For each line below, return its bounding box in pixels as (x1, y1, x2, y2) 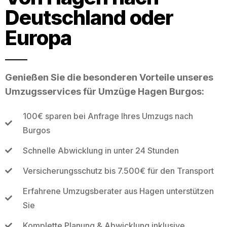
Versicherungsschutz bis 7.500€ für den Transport (22, 165, 214, 176)
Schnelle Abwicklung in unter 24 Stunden (22, 145, 179, 156)
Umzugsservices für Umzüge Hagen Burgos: (5, 86, 204, 97)
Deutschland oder (5, 5, 173, 30)
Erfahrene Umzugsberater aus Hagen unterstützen (22, 185, 214, 196)
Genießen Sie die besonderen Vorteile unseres (5, 71, 213, 83)
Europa (5, 25, 71, 50)
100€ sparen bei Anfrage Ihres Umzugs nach (22, 110, 193, 121)
